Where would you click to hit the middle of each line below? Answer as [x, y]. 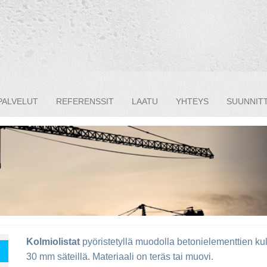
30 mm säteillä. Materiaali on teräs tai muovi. [120, 257]
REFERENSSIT [85, 101]
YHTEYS [192, 101]
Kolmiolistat [53, 242]
